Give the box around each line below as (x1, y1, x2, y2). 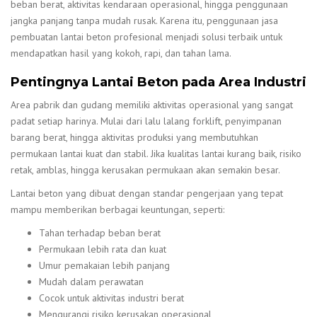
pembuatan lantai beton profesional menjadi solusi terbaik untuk (11, 30, 282, 44)
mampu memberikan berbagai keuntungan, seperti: (11, 202, 224, 216)
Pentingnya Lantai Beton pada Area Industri (11, 74, 306, 91)
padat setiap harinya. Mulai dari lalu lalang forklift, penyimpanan (11, 114, 282, 127)
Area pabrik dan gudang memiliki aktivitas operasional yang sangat (11, 98, 293, 111)
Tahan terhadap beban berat (39, 226, 161, 239)
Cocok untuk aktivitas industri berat (39, 291, 184, 304)
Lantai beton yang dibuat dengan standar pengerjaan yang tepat (11, 186, 283, 200)
